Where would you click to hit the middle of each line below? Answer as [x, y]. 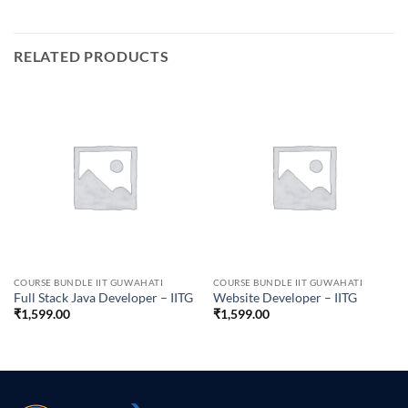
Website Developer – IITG [285, 298]
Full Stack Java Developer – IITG [103, 298]
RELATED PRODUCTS [92, 56]
